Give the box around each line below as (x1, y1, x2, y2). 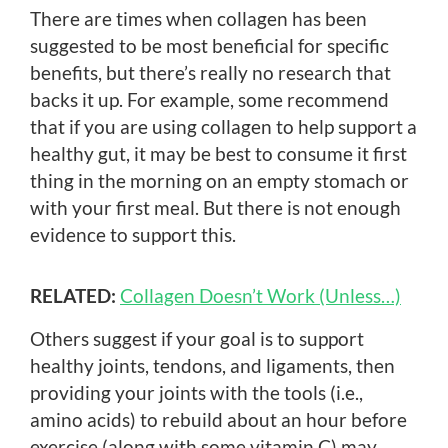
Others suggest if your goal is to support (30, 326, 364, 350)
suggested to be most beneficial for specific (30, 33, 389, 57)
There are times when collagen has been (30, 6, 367, 30)
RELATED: (30, 283, 116, 307)
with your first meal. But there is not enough (30, 195, 401, 219)
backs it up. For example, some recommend (30, 87, 389, 111)
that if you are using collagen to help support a (30, 114, 417, 138)
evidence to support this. (30, 222, 236, 246)
